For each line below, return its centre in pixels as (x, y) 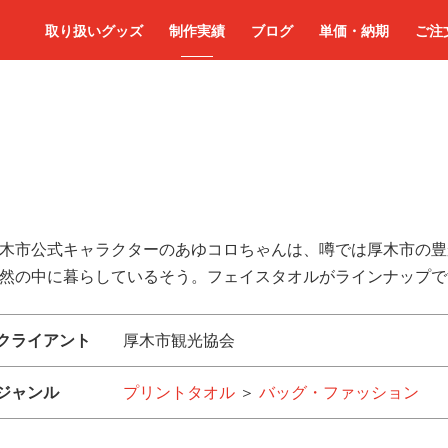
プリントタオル (179, 392)
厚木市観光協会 (179, 340)
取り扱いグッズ (94, 30)
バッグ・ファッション (339, 392)
